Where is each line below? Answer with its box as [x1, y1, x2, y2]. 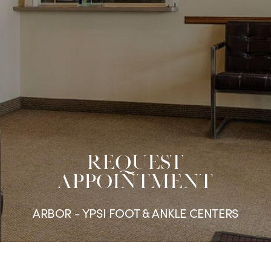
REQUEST [87, 155, 184, 172]
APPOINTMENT [57, 174, 214, 192]
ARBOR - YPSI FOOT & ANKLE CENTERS [33, 204, 238, 221]
